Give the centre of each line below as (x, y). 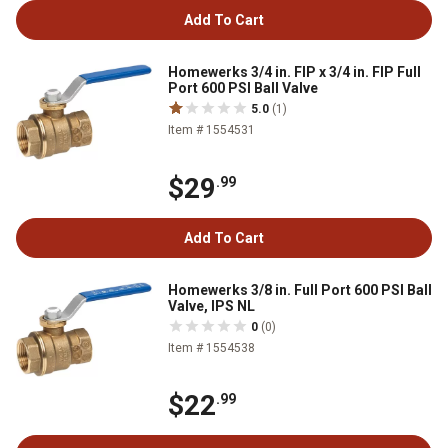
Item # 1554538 (211, 347)
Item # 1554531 (211, 130)
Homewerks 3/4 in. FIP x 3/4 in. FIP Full (294, 72)
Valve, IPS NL (211, 305)
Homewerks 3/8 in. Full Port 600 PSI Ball (300, 289)
